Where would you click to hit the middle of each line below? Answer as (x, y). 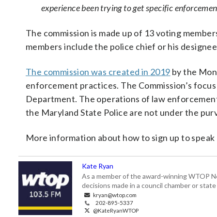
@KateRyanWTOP (115, 210)
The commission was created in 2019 (98, 72)
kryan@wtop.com (114, 195)
